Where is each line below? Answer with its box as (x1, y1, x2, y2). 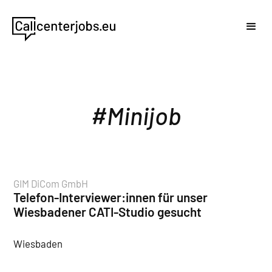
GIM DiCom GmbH (13, 177, 88, 189)
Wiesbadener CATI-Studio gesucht (13, 204, 202, 219)
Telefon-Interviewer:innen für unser (13, 189, 208, 205)
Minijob (107, 101, 181, 130)
